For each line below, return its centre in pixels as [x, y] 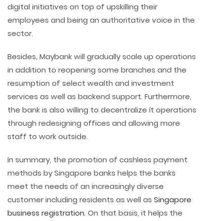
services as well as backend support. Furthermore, [99, 97]
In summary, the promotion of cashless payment [97, 160]
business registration [46, 213]
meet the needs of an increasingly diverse [86, 186]
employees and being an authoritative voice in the [101, 20]
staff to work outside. [48, 137]
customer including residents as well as [80, 200]
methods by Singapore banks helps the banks [92, 173]
